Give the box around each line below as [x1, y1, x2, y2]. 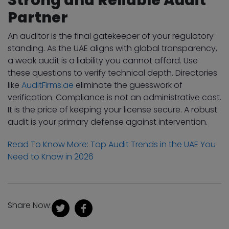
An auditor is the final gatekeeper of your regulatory [8, 30, 214, 42]
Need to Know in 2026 [8, 150, 94, 163]
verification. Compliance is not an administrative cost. [8, 91, 221, 103]
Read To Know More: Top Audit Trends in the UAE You [8, 138, 216, 150]
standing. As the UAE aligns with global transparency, [8, 42, 217, 54]
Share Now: [8, 199, 52, 211]
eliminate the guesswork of [74, 79, 182, 91]
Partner [8, 7, 68, 28]
